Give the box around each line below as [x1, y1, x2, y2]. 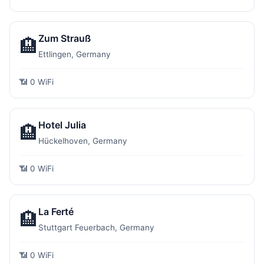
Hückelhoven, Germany [38, 136, 127, 146]
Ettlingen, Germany [38, 49, 111, 59]
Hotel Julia [38, 119, 86, 131]
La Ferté [38, 206, 74, 217]
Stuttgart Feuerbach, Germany [38, 223, 154, 232]
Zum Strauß [38, 32, 91, 44]
